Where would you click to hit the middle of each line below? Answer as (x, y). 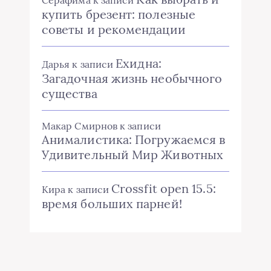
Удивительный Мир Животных (132, 155)
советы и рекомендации (114, 30)
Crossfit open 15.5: (164, 189)
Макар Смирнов (80, 126)
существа (70, 94)
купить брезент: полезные (119, 15)
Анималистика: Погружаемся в (134, 140)
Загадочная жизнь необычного (132, 79)
